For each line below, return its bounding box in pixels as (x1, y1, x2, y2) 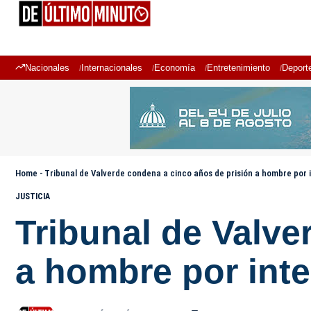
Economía (154, 62, 195, 73)
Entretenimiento (207, 62, 270, 73)
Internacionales (81, 62, 142, 73)
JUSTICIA (15, 192, 50, 201)
